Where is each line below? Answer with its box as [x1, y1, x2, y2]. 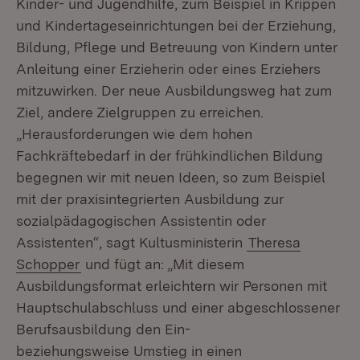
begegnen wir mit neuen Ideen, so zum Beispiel [16, 169, 325, 186]
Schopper [16, 256, 80, 272]
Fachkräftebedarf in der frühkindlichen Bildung [16, 147, 323, 164]
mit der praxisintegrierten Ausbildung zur [16, 190, 284, 207]
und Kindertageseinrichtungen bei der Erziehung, [16, 17, 336, 34]
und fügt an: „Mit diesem [81, 256, 244, 272]
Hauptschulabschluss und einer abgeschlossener [16, 299, 340, 316]
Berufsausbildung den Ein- [16, 321, 190, 337]
